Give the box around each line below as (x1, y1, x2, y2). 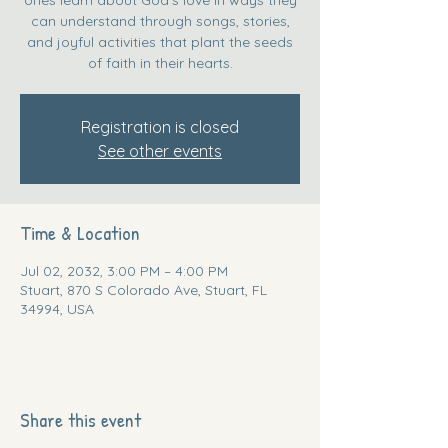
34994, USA (20, 299, 94, 318)
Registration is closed (81, 116, 239, 137)
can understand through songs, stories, (30, 11, 290, 30)
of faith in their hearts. (87, 53, 233, 72)
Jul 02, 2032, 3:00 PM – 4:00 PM (20, 261, 228, 280)
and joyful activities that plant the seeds (27, 32, 293, 51)
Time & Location (20, 218, 140, 246)
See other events (98, 140, 222, 161)
